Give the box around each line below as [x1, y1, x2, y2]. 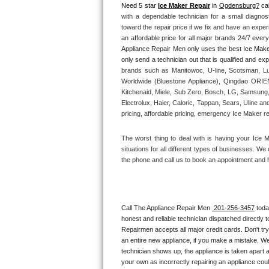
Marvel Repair [112, 226, 163, 237]
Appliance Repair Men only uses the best [121, 45, 243, 53]
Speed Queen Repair [112, 174, 189, 186]
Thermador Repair [112, 19, 180, 31]
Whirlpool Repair [112, 97, 175, 108]
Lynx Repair [112, 252, 156, 263]
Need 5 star [121, 2, 159, 10]
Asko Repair [112, 148, 157, 160]
